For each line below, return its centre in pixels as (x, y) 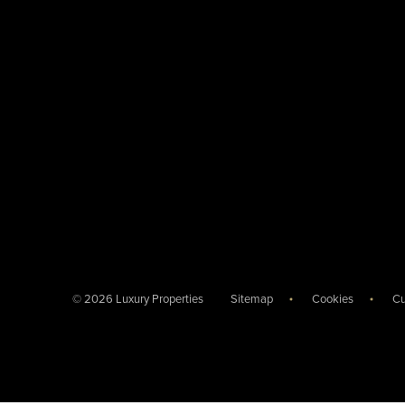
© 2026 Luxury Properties (138, 299)
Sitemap (252, 300)
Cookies (333, 300)
